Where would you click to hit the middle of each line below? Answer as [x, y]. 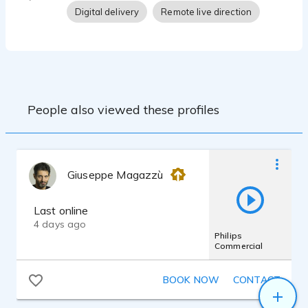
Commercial [239, 246]
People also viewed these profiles [123, 109]
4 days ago [60, 224]
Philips [228, 235]
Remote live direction [207, 12]
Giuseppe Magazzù [115, 175]
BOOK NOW [191, 280]
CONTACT [257, 280]
